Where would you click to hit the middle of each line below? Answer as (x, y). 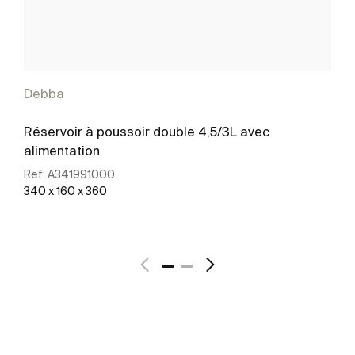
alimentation (62, 150)
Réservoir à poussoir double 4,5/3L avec (147, 131)
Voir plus (165, 240)
